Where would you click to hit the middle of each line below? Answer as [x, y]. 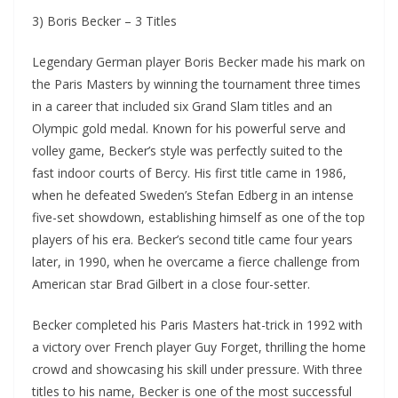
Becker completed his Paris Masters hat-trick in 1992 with [197, 325]
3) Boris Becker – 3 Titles [104, 21]
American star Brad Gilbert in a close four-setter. [171, 284]
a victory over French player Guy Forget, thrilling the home [199, 347]
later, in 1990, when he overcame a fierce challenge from [196, 262]
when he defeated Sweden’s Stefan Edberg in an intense [193, 195]
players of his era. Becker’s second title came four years [192, 240]
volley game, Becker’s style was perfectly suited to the [187, 151]
